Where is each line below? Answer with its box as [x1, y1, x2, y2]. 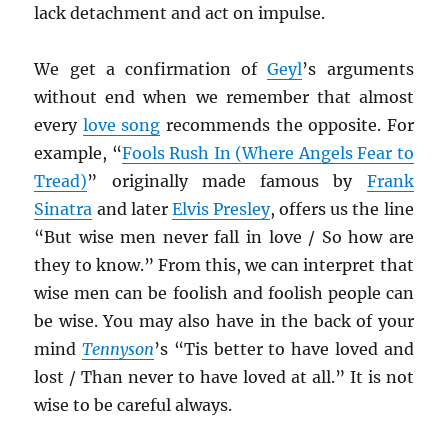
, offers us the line [270, 199, 414, 220]
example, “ [34, 143, 122, 164]
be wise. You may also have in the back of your [34, 311, 414, 332]
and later [92, 199, 172, 220]
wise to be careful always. [34, 395, 233, 416]
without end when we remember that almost [34, 87, 414, 108]
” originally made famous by [87, 171, 367, 192]
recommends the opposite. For [160, 115, 414, 136]
